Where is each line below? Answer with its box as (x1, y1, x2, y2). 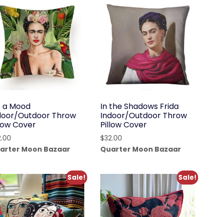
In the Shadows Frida (100, 100, 179, 112)
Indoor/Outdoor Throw (100, 109, 187, 121)
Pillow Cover (100, 119, 147, 130)
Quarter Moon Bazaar (100, 144, 182, 154)
